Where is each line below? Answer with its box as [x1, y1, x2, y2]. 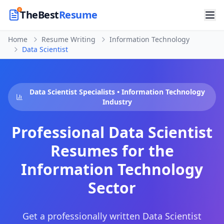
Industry [102, 97, 132, 106]
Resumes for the [50, 140, 174, 161]
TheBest [20, 8, 59, 21]
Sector [88, 177, 136, 198]
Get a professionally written [22, 210, 142, 222]
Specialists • [77, 87, 122, 96]
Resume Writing [41, 34, 95, 44]
